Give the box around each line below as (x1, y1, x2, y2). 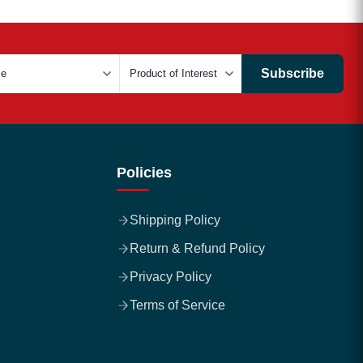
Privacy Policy (130, 270, 211, 284)
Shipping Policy (130, 213, 220, 227)
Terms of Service (130, 298, 225, 312)
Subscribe (261, 66, 324, 80)
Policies (117, 164, 172, 181)
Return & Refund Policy (130, 241, 265, 255)
